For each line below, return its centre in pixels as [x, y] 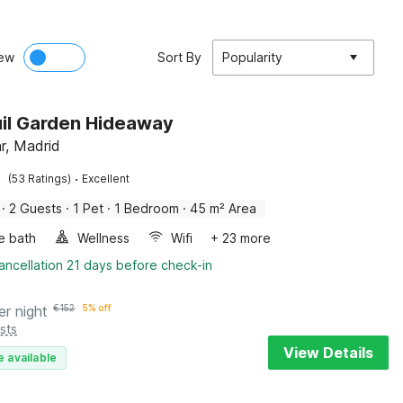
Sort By [179, 57]
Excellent [106, 179]
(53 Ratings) [40, 179]
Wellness [104, 238]
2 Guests [36, 208]
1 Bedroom [147, 208]
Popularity [252, 57]
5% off [97, 308]
